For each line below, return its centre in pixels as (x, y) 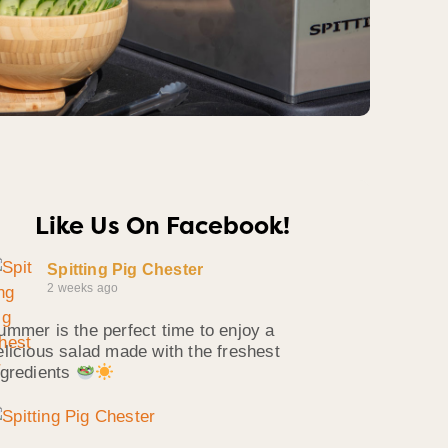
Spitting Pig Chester (125, 269)
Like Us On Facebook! (162, 225)
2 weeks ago (83, 287)
